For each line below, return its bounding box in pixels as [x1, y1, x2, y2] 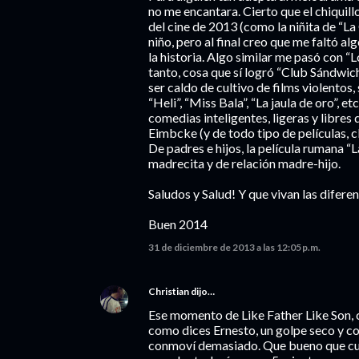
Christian [148, 285, 189, 297]
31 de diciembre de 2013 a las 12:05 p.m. [148, 241, 321, 253]
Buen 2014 [148, 216, 208, 232]
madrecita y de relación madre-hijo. [148, 155, 341, 171]
